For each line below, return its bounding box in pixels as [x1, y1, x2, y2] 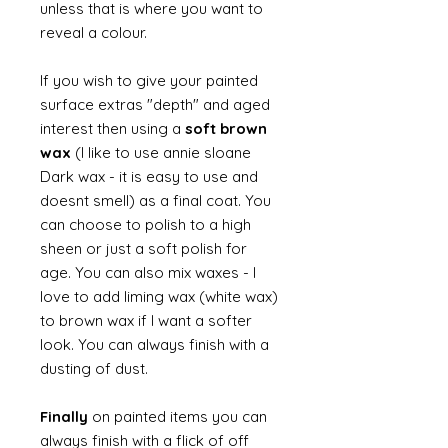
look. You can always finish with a [40, 335, 269, 354]
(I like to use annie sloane [75, 143, 251, 162]
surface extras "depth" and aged [40, 95, 270, 114]
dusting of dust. [40, 359, 152, 378]
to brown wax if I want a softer [40, 311, 252, 330]
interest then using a [40, 119, 185, 138]
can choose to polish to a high [40, 215, 251, 234]
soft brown [185, 119, 267, 138]
